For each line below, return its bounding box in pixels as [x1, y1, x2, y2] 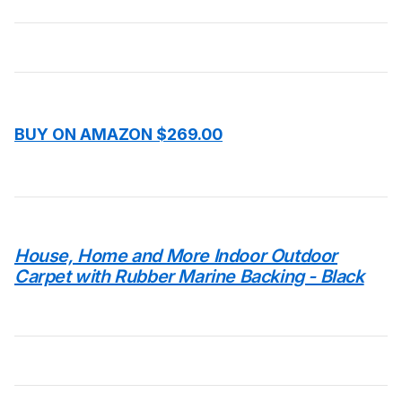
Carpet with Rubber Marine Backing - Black [14, 266, 364, 287]
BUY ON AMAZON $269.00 [14, 125, 223, 144]
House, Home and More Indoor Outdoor [14, 245, 338, 267]
